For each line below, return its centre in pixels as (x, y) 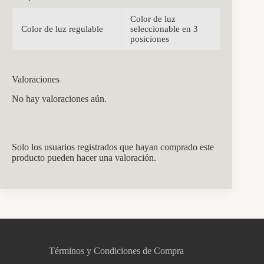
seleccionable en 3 (164, 29)
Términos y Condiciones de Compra (116, 251)
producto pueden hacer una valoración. (84, 158)
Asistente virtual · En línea (97, 220)
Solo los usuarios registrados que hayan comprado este (113, 147)
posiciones (150, 39)
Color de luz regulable (62, 29)
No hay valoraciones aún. (59, 99)
